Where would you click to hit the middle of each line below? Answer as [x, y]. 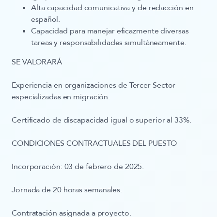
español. [46, 19]
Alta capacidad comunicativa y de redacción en [112, 8]
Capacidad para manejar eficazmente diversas [110, 31]
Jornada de [32, 190]
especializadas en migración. [61, 97]
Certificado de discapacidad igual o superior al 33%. [101, 120]
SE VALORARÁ [37, 62]
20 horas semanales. [87, 190]
